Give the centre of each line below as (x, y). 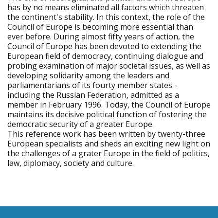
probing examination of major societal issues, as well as (109, 66)
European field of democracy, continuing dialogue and (105, 56)
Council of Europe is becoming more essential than (100, 27)
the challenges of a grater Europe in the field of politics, (109, 153)
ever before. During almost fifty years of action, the (101, 36)
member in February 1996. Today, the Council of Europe (109, 105)
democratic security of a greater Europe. (81, 124)
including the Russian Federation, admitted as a (93, 95)
